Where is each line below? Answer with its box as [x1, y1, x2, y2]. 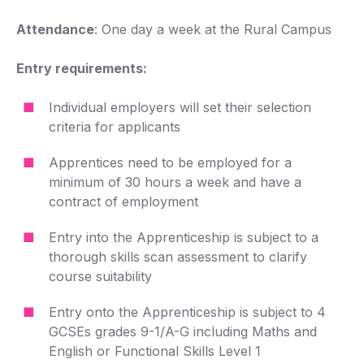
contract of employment [49, 193, 198, 210]
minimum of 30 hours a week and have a [49, 174, 301, 190]
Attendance [16, 21, 94, 37]
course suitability [49, 268, 152, 284]
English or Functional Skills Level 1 [49, 343, 261, 359]
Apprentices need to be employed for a [49, 154, 292, 171]
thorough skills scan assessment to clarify [49, 249, 307, 265]
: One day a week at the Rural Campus [94, 21, 331, 37]
